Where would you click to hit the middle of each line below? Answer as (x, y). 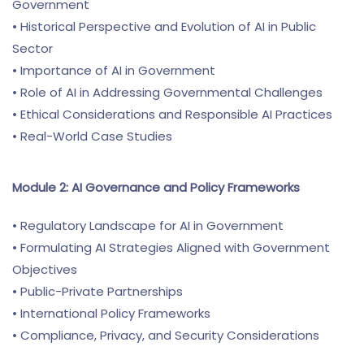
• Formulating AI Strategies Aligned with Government (171, 247)
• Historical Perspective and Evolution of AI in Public (164, 26)
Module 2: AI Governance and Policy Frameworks (156, 187)
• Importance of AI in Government (114, 70)
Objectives (45, 269)
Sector (32, 48)
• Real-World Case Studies (92, 136)
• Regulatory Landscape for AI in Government (148, 225)
